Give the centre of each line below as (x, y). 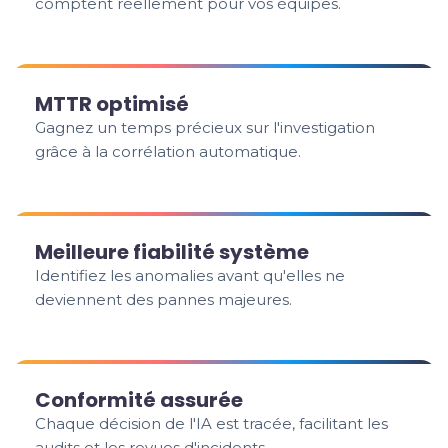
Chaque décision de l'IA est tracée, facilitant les (212, 423)
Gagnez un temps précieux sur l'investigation (205, 127)
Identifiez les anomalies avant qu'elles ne (190, 275)
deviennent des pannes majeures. (164, 299)
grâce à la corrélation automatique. (168, 151)
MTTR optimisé (112, 104)
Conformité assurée (139, 400)
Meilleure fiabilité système (172, 252)
